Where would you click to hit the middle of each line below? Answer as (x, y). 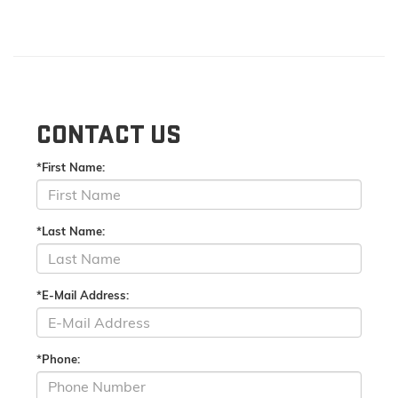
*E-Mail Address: (83, 295)
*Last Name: (71, 231)
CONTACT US (109, 135)
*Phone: (58, 359)
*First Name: (71, 167)
